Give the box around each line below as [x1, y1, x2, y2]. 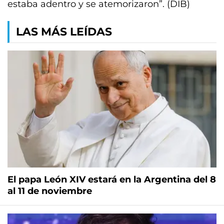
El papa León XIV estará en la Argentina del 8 [7, 174, 216, 185]
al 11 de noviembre [7, 185, 92, 197]
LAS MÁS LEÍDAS [16, 25, 112, 38]
